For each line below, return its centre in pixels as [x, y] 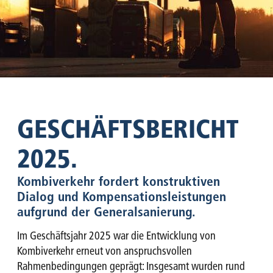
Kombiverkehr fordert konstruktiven [119, 181]
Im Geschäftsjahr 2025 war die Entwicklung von [116, 236]
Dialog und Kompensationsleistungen [122, 196]
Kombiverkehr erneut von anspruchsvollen [105, 251]
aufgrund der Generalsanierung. [106, 211]
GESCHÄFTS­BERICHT [128, 129]
